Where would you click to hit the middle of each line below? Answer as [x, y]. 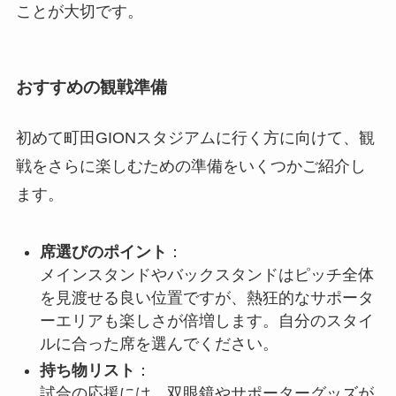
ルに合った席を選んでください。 [159, 343]
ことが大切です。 [79, 12]
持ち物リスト [87, 371]
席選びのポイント [103, 251]
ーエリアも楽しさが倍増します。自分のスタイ [206, 320]
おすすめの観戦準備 [91, 87]
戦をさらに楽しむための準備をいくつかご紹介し [190, 166]
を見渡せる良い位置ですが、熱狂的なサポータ [206, 297]
